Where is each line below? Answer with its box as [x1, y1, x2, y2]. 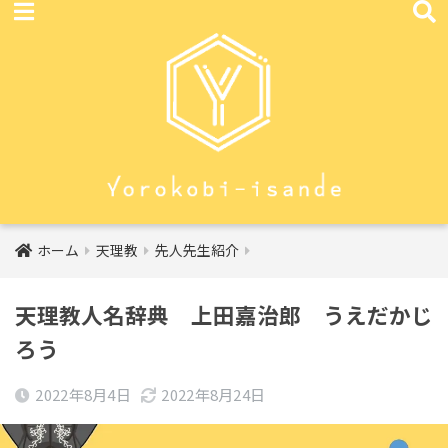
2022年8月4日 [35, 384, 132, 405]
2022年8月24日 [161, 384, 266, 405]
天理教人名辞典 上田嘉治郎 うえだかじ [15, 299, 433, 330]
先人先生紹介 [155, 240, 239, 260]
